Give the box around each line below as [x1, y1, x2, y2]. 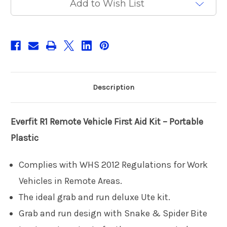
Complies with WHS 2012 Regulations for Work [19, 159, 208, 170]
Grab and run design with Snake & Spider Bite [19, 207, 208, 219]
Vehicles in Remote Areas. [19, 175, 123, 186]
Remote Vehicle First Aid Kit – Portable [50, 116, 203, 127]
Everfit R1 [11, 116, 50, 127]
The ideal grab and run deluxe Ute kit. [19, 191, 171, 203]
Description [93, 82, 134, 92]
